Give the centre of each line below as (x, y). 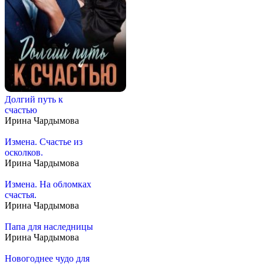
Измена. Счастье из (44, 142)
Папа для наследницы (49, 227)
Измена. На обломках (48, 184)
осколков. (24, 153)
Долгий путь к (34, 100)
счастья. (21, 195)
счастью (21, 110)
